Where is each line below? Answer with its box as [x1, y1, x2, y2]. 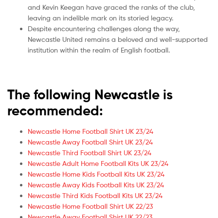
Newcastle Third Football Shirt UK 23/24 [28, 148, 151, 157]
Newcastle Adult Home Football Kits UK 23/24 [28, 159, 168, 167]
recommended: [7, 102, 103, 119]
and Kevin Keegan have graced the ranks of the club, [28, 2, 195, 11]
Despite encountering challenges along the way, [28, 24, 180, 33]
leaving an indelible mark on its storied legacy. [28, 13, 173, 22]
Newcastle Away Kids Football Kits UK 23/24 [28, 180, 164, 189]
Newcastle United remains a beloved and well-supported [28, 35, 208, 43]
